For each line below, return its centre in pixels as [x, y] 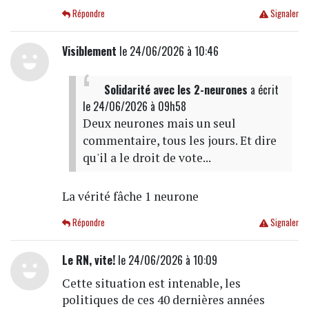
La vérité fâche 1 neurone [130, 197]
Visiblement [89, 51]
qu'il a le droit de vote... [147, 158]
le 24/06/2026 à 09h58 [134, 107]
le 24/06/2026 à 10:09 [166, 260]
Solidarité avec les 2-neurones [176, 90]
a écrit [263, 90]
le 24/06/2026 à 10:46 [167, 51]
